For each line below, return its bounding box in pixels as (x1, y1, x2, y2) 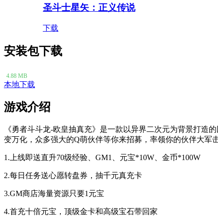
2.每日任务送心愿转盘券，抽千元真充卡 (4, 171, 142, 180)
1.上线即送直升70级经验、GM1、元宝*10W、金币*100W (4, 153, 200, 162)
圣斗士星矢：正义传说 (43, 2, 135, 13)
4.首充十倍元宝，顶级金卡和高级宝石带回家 (4, 207, 158, 216)
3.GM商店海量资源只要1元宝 (4, 189, 104, 198)
